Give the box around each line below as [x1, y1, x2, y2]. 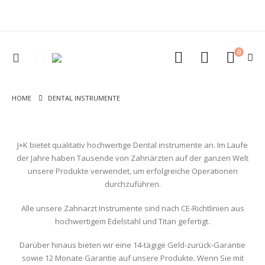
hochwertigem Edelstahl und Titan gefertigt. [55, 215, 210, 227]
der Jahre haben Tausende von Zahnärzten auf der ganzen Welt [17, 153, 248, 163]
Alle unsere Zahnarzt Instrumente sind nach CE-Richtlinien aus [21, 202, 244, 214]
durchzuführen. [104, 179, 161, 189]
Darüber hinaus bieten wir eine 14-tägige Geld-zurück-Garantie [20, 240, 245, 251]
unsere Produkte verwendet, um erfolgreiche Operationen [27, 166, 238, 176]
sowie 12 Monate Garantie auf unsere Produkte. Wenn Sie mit [21, 253, 244, 264]
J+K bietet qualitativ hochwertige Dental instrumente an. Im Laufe [17, 140, 248, 150]
